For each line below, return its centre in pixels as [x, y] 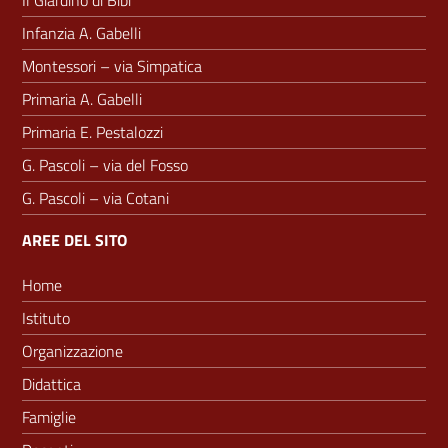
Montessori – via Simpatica [112, 66]
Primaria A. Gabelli [82, 99]
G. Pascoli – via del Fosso [105, 165]
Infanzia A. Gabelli [81, 33]
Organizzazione [72, 351]
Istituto [46, 318]
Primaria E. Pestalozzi [92, 132]
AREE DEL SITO [74, 240]
